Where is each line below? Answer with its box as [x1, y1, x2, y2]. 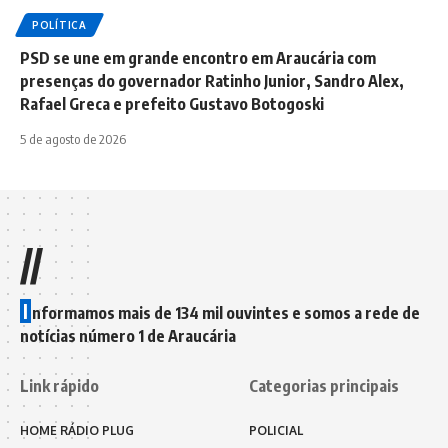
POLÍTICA [32, 18, 87, 31]
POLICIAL [249, 422, 303, 438]
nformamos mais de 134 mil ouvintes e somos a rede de [32, 302, 420, 323]
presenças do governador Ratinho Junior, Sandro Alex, [20, 70, 404, 91]
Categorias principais [249, 375, 399, 396]
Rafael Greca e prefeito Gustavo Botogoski [20, 93, 324, 114]
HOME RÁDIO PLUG [20, 422, 134, 438]
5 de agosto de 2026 [20, 130, 126, 147]
